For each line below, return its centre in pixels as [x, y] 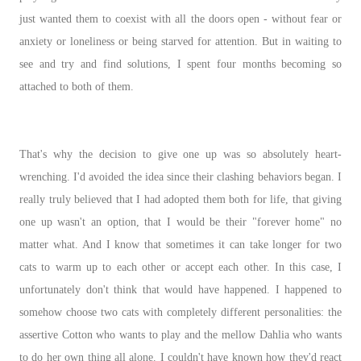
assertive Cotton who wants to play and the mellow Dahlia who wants [180, 334]
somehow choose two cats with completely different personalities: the [180, 312]
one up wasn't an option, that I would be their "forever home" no [180, 222]
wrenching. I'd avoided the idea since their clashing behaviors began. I [180, 176]
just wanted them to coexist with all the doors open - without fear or [180, 19]
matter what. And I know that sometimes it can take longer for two [180, 244]
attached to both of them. [77, 86]
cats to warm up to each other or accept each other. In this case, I [180, 267]
